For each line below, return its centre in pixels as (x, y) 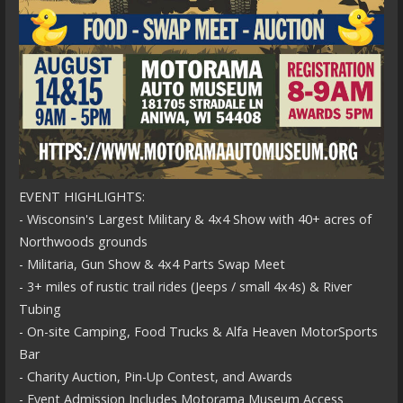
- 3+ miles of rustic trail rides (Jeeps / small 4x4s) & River (185, 286)
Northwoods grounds (83, 241)
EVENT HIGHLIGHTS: (81, 196)
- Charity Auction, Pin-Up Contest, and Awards (155, 376)
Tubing (40, 309)
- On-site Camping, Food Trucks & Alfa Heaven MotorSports (198, 331)
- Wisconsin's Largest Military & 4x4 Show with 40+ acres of (195, 219)
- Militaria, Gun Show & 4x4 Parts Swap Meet (152, 264)
